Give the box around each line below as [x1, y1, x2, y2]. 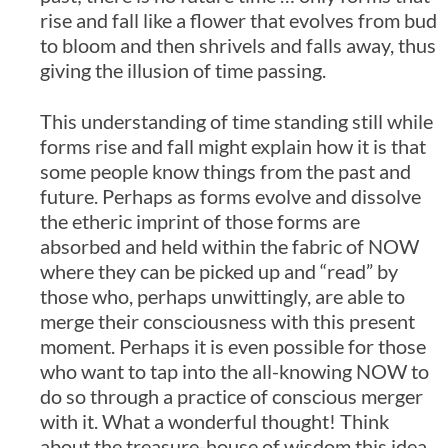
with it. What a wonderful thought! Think [40, 409, 389, 434]
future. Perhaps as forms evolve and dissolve [40, 184, 421, 209]
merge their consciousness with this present [40, 309, 415, 334]
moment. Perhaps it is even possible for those [40, 334, 426, 359]
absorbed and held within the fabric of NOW [40, 234, 419, 259]
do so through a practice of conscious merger [40, 384, 423, 409]
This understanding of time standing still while [40, 109, 433, 134]
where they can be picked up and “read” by [40, 259, 398, 284]
